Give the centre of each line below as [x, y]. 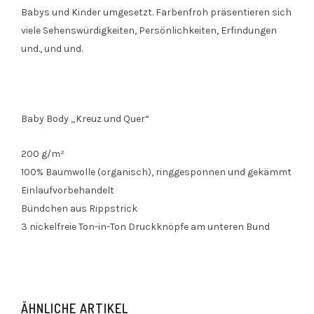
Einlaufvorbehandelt [68, 190]
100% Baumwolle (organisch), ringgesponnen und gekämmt [156, 172]
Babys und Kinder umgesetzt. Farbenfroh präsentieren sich [156, 12]
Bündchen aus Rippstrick [79, 208]
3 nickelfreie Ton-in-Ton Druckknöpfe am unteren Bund [145, 226]
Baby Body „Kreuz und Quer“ [85, 118]
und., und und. [52, 48]
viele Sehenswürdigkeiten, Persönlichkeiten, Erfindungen [149, 30]
